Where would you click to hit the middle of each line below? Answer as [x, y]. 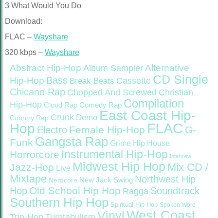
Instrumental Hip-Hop [115, 154]
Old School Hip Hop [75, 191]
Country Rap [29, 118]
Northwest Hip [165, 179]
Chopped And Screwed [112, 92]
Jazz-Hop [32, 167]
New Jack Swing [106, 180]
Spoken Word [178, 205]
